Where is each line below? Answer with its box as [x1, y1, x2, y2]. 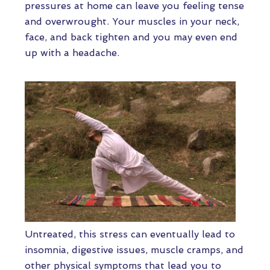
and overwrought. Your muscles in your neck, [25, 16, 239, 27]
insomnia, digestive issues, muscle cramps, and [25, 244, 243, 256]
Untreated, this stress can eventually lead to [25, 228, 235, 240]
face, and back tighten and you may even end [25, 31, 237, 43]
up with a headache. [25, 47, 119, 58]
